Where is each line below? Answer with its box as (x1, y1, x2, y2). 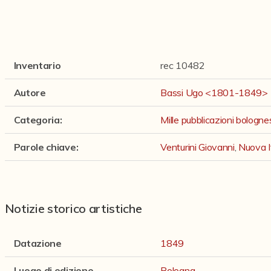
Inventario (13, 59, 61, 71)
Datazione (13, 237, 62, 249)
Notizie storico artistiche (4, 201, 142, 216)
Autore (13, 87, 46, 99)
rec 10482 (160, 59, 205, 71)
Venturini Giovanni (160, 141, 235, 153)
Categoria (13, 114, 60, 126)
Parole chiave (13, 141, 76, 153)
